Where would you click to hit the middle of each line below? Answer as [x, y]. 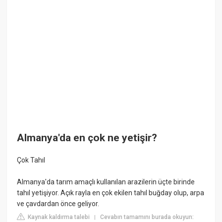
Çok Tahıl [31, 160]
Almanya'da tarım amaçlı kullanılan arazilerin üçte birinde [106, 182]
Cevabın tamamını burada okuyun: [147, 217]
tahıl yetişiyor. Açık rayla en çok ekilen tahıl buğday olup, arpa [111, 193]
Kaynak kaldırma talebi [58, 217]
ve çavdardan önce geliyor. [58, 204]
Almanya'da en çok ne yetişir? [87, 138]
